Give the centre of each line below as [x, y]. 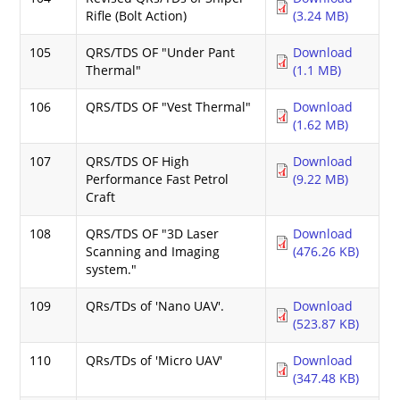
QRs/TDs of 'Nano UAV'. [155, 305]
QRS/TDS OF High [138, 161]
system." [112, 269]
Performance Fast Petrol [158, 179]
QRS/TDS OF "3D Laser [153, 233]
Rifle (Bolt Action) [137, 15]
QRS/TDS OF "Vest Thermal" [169, 106]
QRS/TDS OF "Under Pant [161, 52]
